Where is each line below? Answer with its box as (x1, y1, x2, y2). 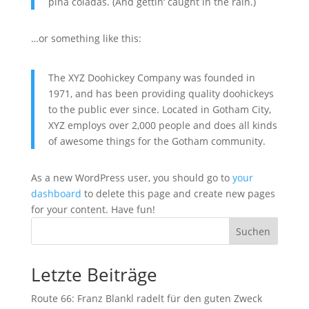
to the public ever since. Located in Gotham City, (48, 103, 271, 116)
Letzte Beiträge (30, 262, 157, 287)
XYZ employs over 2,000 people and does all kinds (48, 119, 277, 132)
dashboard (30, 187, 81, 200)
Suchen (236, 224, 271, 238)
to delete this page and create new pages (81, 187, 275, 200)
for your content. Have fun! (30, 203, 155, 216)
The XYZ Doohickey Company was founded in (48, 71, 255, 84)
